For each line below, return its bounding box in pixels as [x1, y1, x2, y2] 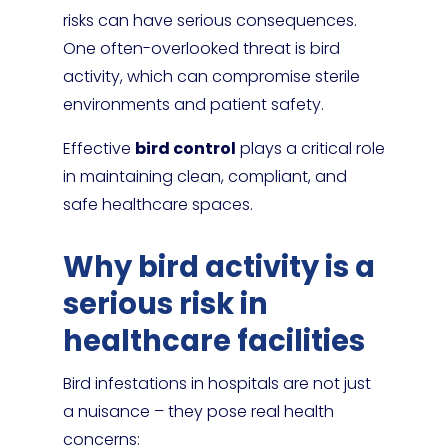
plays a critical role [235, 137, 385, 160]
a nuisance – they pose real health [62, 400, 334, 423]
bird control [134, 137, 236, 160]
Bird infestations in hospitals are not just [62, 372, 371, 395]
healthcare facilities [62, 321, 365, 361]
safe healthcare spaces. [62, 193, 253, 216]
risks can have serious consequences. [62, 9, 357, 32]
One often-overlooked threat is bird [62, 37, 340, 60]
